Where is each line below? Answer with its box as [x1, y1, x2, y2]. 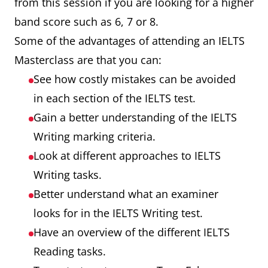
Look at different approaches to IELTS [33, 148, 221, 163]
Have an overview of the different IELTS [33, 225, 230, 239]
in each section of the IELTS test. [33, 91, 196, 105]
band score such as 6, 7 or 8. [14, 14, 159, 29]
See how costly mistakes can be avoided [33, 72, 236, 86]
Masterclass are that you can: [14, 53, 162, 67]
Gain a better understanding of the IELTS [33, 110, 237, 124]
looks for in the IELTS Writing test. [33, 206, 203, 220]
